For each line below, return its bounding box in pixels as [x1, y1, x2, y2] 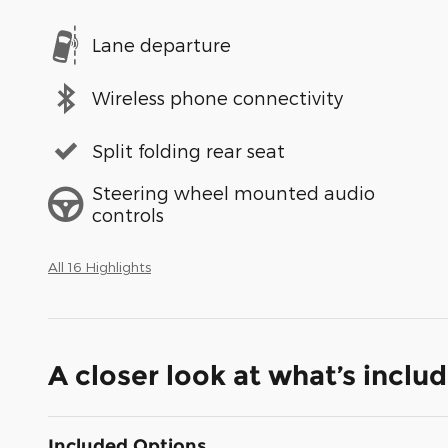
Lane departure [92, 34, 231, 56]
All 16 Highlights [48, 257, 151, 275]
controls [92, 204, 164, 226]
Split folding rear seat [92, 140, 285, 162]
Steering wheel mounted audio [92, 182, 375, 204]
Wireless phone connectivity [92, 87, 343, 109]
